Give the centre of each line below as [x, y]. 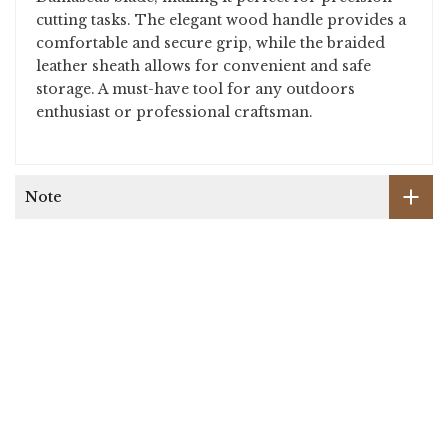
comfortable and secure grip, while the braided [210, 43]
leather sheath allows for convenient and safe [203, 66]
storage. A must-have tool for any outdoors [195, 89]
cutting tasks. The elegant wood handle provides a [221, 20]
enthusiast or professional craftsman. [174, 112]
